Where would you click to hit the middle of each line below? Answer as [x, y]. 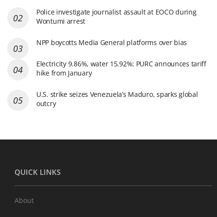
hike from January [64, 73]
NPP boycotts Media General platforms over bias [112, 42]
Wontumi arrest [61, 21]
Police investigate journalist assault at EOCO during [116, 12]
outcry [46, 103]
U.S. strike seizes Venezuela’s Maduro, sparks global [117, 94]
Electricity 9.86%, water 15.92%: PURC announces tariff [121, 63]
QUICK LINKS [38, 172]
